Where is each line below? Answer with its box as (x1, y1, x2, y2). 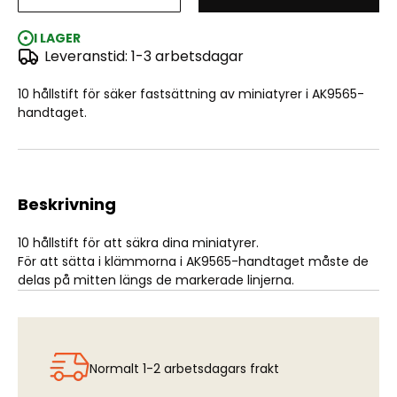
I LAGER (34, 29, 81, 48)
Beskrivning (18, 193, 116, 216)
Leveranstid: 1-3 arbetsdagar (44, 46, 244, 67)
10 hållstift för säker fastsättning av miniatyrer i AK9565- (18, 85, 364, 104)
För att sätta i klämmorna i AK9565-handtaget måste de (18, 253, 369, 271)
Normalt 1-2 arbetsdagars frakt (90, 360, 279, 378)
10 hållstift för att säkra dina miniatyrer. (18, 234, 259, 253)
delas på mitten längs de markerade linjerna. (18, 271, 294, 290)
